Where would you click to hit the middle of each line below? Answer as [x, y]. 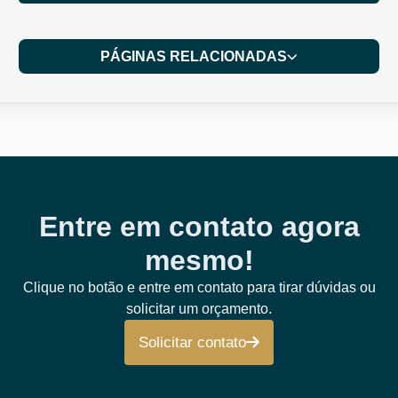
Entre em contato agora [199, 226]
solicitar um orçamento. [199, 308]
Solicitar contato [192, 342]
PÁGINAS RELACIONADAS [194, 56]
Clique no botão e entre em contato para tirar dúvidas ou [199, 287]
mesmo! [199, 260]
